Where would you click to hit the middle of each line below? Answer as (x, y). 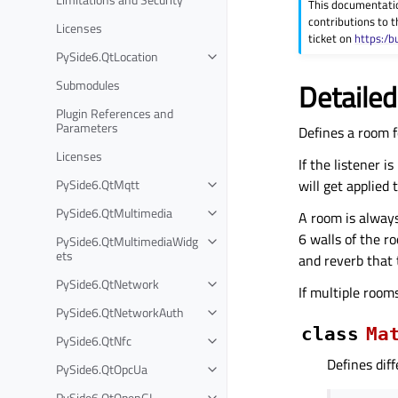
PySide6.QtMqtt (98, 184)
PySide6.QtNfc (94, 340)
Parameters (87, 127)
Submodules (88, 84)
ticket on (332, 38)
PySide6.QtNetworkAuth (120, 312)
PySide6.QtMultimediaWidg (127, 241)
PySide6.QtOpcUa (102, 369)
